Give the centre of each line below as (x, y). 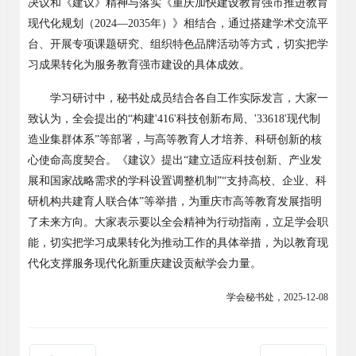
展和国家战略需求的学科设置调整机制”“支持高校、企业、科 (177, 181)
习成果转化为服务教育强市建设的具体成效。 (139, 65)
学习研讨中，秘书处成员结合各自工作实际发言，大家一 (189, 98)
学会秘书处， (255, 297)
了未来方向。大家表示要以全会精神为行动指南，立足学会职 (178, 222)
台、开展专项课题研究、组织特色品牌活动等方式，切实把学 (178, 44)
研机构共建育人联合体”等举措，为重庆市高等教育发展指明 (175, 201)
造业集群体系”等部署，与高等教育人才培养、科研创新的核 (175, 139)
